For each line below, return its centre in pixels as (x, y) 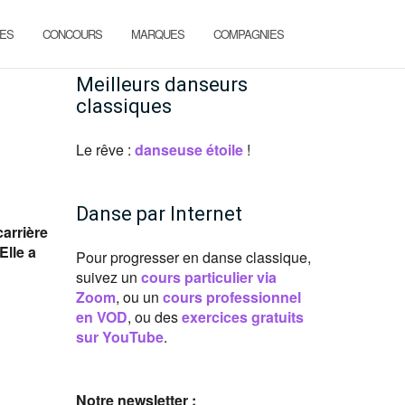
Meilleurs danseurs (161, 85)
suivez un (108, 277)
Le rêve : (105, 150)
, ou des (154, 317)
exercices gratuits (242, 317)
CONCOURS (72, 34)
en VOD (101, 317)
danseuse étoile (188, 150)
